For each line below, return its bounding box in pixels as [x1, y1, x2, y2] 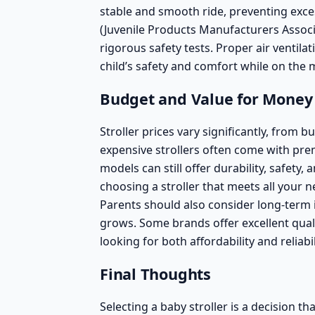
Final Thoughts [100, 263, 211, 284]
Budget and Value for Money [100, 88, 313, 109]
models [100, 160, 139, 176]
